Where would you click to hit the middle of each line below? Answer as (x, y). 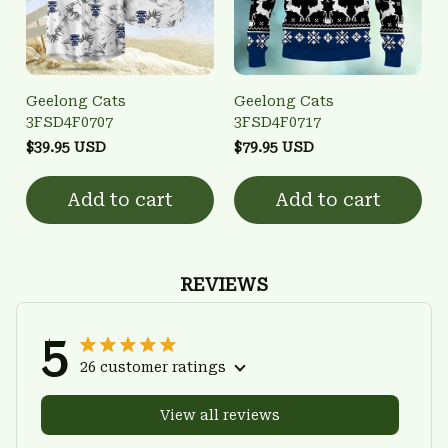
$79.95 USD (274, 146)
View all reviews (220, 414)
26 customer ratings (153, 366)
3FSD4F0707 (69, 121)
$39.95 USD (66, 146)
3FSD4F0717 (277, 121)
